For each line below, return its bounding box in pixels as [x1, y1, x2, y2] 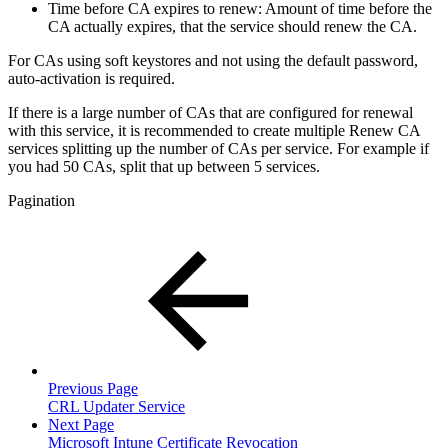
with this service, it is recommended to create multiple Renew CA [8, 121, 420, 139]
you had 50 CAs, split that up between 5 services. [8, 157, 320, 175]
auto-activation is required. [8, 69, 175, 87]
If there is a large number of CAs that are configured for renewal [8, 103, 413, 121]
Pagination [8, 191, 75, 209]
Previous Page [48, 379, 138, 397]
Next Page [48, 415, 114, 433]
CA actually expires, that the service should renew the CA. [48, 17, 417, 35]
